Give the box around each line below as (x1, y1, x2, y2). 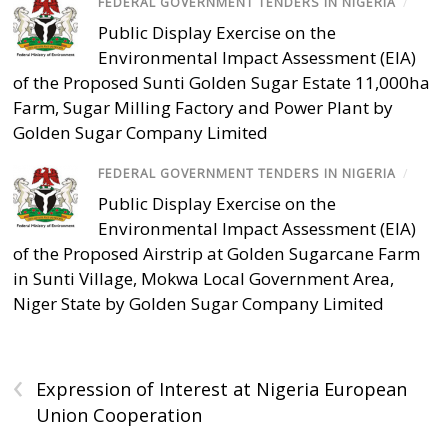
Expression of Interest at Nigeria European (36, 377, 408, 402)
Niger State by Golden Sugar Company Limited (13, 292, 385, 316)
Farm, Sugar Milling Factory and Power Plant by (13, 96, 394, 120)
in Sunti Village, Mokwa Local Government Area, (13, 267, 395, 291)
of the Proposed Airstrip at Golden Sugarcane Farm (13, 242, 421, 266)
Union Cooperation (36, 403, 203, 428)
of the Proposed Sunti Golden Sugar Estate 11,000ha (13, 71, 431, 95)
